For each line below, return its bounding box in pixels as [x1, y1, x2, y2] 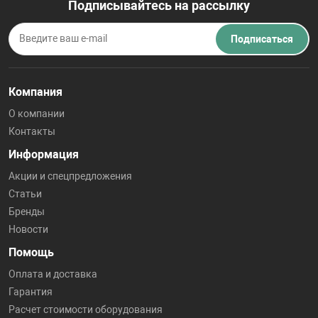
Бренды [9, 206, 45, 218]
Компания [9, 85, 62, 99]
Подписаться [231, 33, 293, 45]
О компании [9, 108, 65, 120]
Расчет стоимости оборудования [9, 304, 163, 316]
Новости [9, 224, 48, 236]
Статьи [9, 188, 42, 200]
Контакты [9, 126, 55, 138]
